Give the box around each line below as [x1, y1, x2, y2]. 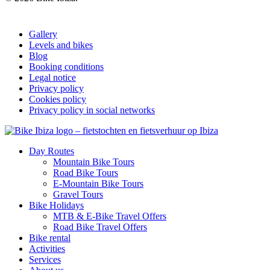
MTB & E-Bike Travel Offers [53, 210, 166, 221]
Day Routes [29, 145, 74, 156]
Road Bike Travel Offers [53, 221, 147, 232]
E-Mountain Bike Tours [53, 178, 143, 189]
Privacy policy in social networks [29, 104, 155, 115]
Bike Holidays [29, 199, 84, 210]
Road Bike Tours [53, 167, 118, 178]
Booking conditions [29, 61, 104, 72]
